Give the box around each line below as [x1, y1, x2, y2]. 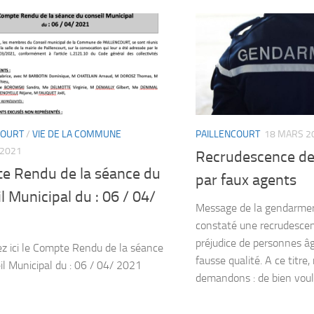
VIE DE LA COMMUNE [32, 128, 121, 140]
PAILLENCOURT [196, 128, 260, 140]
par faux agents [196, 170, 296, 189]
